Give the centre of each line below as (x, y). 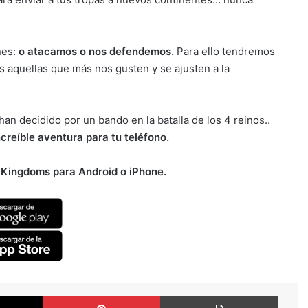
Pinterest (179, 295)
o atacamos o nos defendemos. (96, 51)
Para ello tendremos (224, 51)
